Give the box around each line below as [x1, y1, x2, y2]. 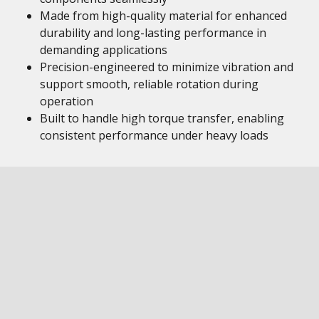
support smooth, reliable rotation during [40, 76, 258, 92]
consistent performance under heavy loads [40, 127, 268, 143]
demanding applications [40, 42, 167, 58]
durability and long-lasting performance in [40, 25, 266, 41]
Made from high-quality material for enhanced [40, 8, 287, 23]
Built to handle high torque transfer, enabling [40, 110, 284, 126]
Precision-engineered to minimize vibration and [40, 59, 293, 75]
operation [40, 93, 93, 109]
